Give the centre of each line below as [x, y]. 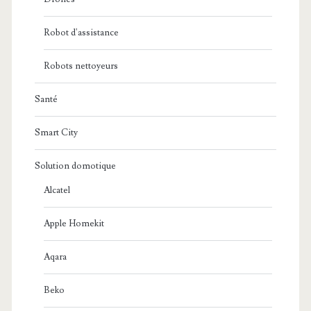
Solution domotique [75, 166]
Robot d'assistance [81, 33]
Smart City [56, 133]
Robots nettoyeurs [81, 66]
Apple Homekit [74, 224]
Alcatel [57, 191]
